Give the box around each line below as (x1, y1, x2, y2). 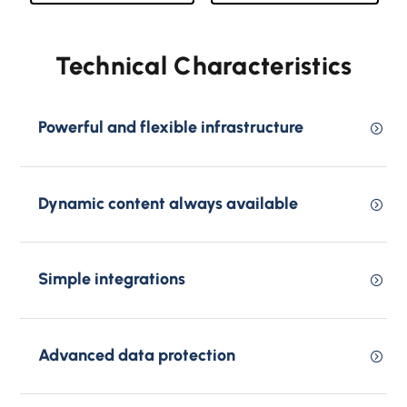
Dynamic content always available (38, 193, 299, 213)
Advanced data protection (38, 344, 236, 365)
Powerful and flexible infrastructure (38, 117, 304, 137)
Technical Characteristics (55, 51, 352, 81)
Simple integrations (38, 269, 186, 289)
